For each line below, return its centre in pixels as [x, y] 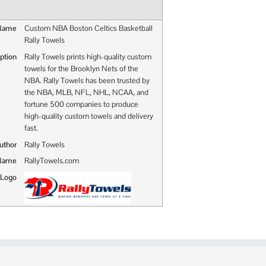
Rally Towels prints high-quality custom [88, 56]
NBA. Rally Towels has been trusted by [87, 80]
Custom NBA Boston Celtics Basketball [88, 28]
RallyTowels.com [51, 161]
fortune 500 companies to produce [81, 104]
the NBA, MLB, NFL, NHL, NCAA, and [86, 92]
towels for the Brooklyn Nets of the [81, 68]
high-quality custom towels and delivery [88, 116]
